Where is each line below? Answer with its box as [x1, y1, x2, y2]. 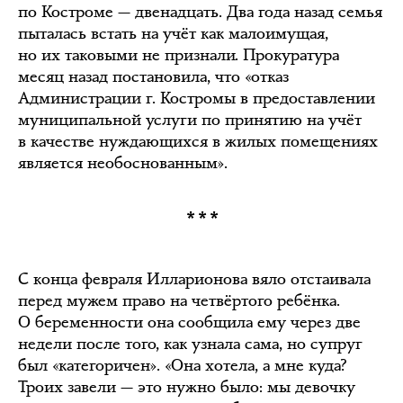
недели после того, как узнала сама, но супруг [18, 332, 363, 354]
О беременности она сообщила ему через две [18, 310, 361, 333]
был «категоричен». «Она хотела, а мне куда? [18, 354, 347, 376]
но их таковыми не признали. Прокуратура [18, 43, 339, 66]
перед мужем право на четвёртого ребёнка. [18, 289, 340, 311]
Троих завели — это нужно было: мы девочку [18, 375, 355, 398]
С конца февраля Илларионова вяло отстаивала [18, 267, 371, 290]
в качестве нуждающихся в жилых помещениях [18, 130, 378, 152]
